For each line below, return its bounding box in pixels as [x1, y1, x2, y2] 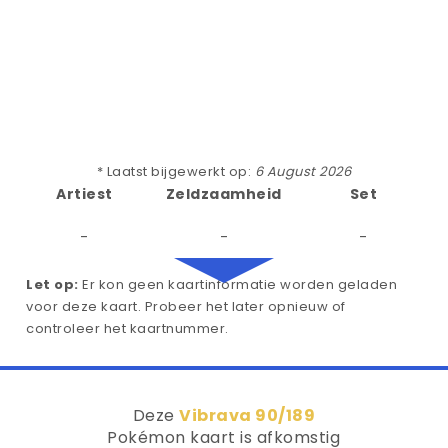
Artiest [56, 184, 113, 204]
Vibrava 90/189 [179, 404, 316, 427]
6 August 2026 [254, 162, 352, 181]
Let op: [26, 275, 79, 294]
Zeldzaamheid [165, 184, 282, 204]
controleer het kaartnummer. [26, 319, 229, 338]
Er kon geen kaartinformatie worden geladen [78, 275, 397, 294]
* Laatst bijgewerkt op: [96, 162, 255, 181]
